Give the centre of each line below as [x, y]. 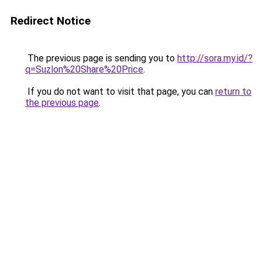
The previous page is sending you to [101, 58]
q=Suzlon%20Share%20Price [84, 69]
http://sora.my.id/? [215, 58]
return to [233, 92]
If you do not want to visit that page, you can [120, 92]
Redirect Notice [51, 21]
